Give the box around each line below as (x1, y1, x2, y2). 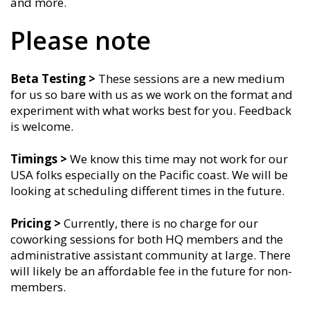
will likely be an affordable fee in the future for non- (10, 263, 292, 279)
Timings (10, 151, 57, 167)
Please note (10, 24, 151, 57)
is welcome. (10, 118, 73, 134)
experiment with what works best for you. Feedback (10, 102, 291, 118)
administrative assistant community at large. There (10, 247, 291, 263)
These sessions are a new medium (98, 71, 284, 86)
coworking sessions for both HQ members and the (10, 231, 283, 247)
